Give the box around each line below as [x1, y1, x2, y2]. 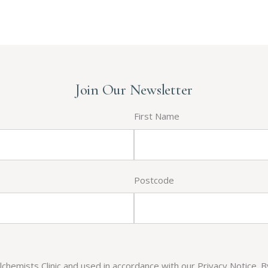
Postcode [134, 173, 174, 186]
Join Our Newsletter [75, 81, 193, 99]
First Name [134, 110, 179, 123]
